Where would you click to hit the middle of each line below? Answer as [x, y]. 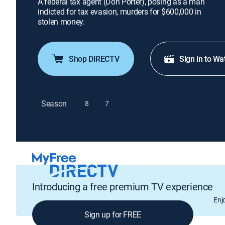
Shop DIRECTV [94, 59]
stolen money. [61, 22]
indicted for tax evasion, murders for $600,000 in [120, 12]
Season [54, 103]
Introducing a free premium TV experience [123, 186]
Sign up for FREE [113, 214]
